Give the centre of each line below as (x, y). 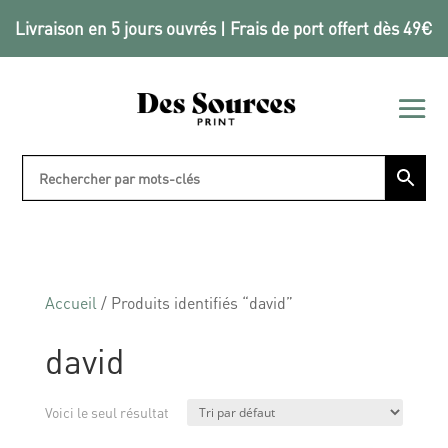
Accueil (70, 302)
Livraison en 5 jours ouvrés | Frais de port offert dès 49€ (224, 28)
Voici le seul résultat (106, 411)
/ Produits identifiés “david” (194, 302)
